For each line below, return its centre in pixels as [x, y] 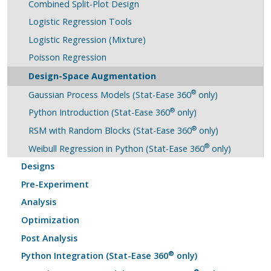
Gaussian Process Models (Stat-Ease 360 [109, 94]
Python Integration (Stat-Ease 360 [95, 256]
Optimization [51, 220]
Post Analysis [50, 238]
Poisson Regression [67, 57]
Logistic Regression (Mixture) [87, 39]
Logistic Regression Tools [80, 22]
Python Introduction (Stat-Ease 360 [99, 113]
